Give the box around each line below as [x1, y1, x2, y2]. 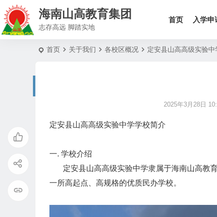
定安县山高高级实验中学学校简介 [49, 121, 166, 129]
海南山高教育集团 [39, 7, 132, 20]
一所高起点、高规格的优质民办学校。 [49, 179, 181, 187]
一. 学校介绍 [49, 150, 92, 158]
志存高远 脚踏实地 [39, 23, 95, 31]
